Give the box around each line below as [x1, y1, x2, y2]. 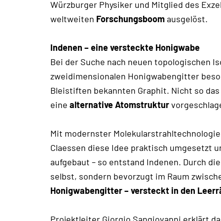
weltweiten [50, 13, 96, 25]
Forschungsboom [96, 13, 165, 25]
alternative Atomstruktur [70, 99, 169, 110]
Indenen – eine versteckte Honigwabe [50, 42, 200, 53]
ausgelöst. [165, 13, 208, 25]
